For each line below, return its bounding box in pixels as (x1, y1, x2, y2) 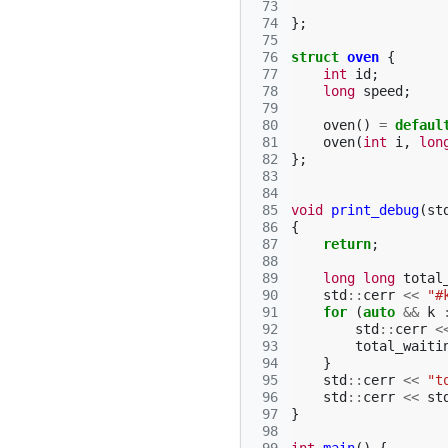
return (323, 236, 371, 252)
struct (291, 49, 339, 65)
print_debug (331, 202, 419, 218)
